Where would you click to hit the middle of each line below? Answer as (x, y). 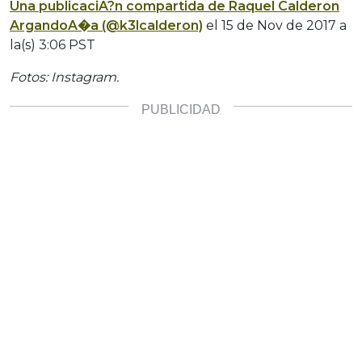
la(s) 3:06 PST (53, 44)
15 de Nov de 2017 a (284, 25)
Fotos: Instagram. (64, 77)
